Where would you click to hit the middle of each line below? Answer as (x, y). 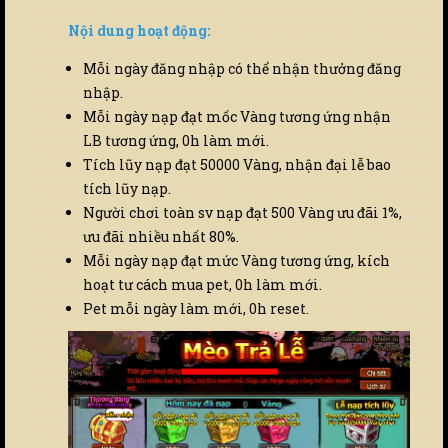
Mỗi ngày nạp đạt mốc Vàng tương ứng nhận (237, 117)
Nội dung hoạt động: (139, 31)
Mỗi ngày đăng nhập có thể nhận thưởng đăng (242, 69)
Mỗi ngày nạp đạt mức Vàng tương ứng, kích (236, 261)
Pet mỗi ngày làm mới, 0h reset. (196, 309)
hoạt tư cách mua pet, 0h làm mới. (202, 285)
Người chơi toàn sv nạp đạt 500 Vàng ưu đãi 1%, (242, 213)
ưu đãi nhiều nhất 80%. (161, 237)
